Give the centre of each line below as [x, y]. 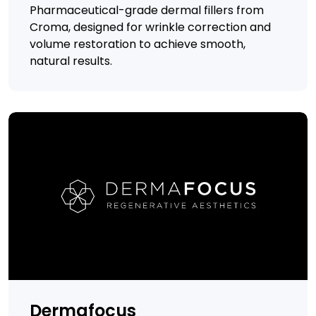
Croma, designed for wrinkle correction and [150, 27]
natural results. [71, 61]
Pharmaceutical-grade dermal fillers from [147, 10]
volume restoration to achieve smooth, [138, 44]
